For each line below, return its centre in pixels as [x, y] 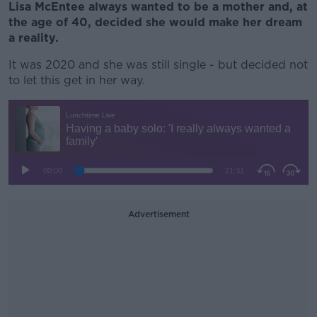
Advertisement [158, 214]
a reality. [35, 38]
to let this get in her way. [79, 80]
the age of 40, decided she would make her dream [155, 22]
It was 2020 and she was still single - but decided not [158, 65]
